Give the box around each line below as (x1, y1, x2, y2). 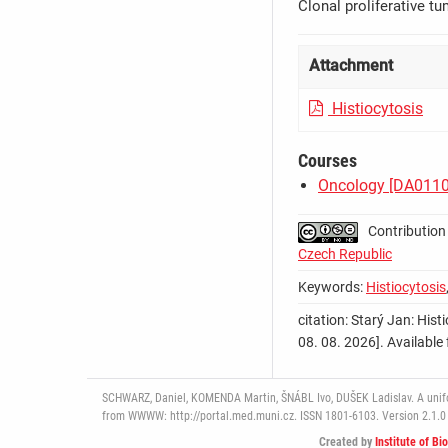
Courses (298, 150, 357, 172)
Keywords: (298, 279, 366, 296)
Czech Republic (298, 246, 392, 263)
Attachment (309, 56, 393, 76)
